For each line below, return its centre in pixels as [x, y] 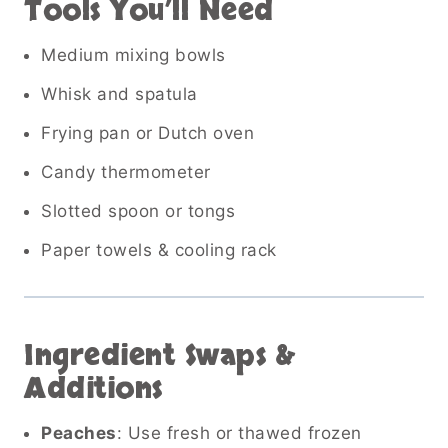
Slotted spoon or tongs [138, 210]
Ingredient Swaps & [158, 355]
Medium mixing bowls [133, 54]
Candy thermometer [126, 171]
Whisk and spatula [119, 93]
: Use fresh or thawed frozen [239, 432]
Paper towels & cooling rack [159, 249]
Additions [93, 388]
